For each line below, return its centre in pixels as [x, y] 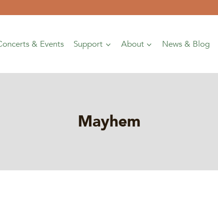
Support [88, 44]
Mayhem [109, 121]
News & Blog [186, 44]
